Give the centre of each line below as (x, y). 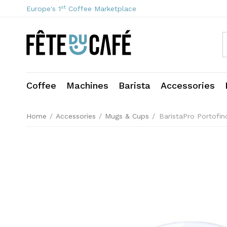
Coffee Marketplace (101, 9)
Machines (87, 85)
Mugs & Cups (127, 116)
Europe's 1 (44, 9)
